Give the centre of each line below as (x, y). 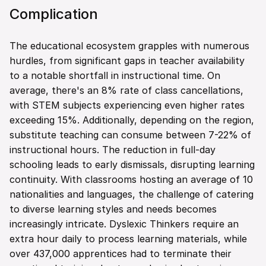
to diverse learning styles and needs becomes (113, 209)
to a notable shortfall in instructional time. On (115, 75)
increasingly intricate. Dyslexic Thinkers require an (124, 224)
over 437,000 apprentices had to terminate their (121, 254)
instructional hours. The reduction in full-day (113, 150)
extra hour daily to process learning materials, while (128, 239)
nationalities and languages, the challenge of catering (132, 194)
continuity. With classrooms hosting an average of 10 (131, 179)
